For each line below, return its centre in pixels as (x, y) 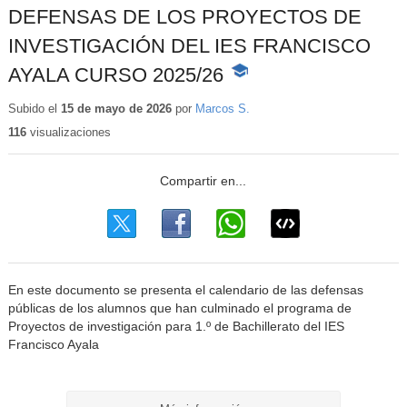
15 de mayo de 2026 (116, 108)
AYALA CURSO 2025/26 (115, 74)
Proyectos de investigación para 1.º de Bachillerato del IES (176, 327)
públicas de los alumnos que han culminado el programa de (179, 309)
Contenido (258, 90)
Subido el (34, 108)
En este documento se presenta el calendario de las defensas (185, 291)
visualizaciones (68, 132)
